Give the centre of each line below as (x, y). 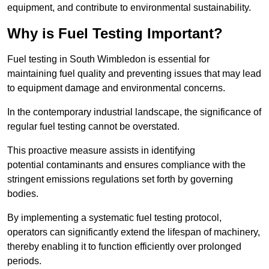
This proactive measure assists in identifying (101, 151)
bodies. (23, 194)
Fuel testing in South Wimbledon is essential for (108, 59)
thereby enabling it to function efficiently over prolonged (124, 247)
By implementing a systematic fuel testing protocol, (114, 218)
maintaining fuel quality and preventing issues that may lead (134, 74)
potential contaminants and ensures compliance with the (126, 165)
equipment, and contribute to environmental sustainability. (129, 8)
